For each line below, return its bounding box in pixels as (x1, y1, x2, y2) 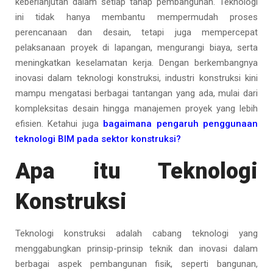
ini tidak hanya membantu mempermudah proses (15, 12, 258, 23)
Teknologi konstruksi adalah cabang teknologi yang (15, 228, 258, 239)
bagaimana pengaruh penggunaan (103, 118, 258, 129)
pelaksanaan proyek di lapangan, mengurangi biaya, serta (15, 42, 258, 53)
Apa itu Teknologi (15, 158, 258, 184)
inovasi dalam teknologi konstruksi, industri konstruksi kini (15, 73, 258, 83)
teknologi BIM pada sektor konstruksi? (15, 133, 181, 144)
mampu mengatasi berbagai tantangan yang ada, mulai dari (15, 88, 258, 99)
